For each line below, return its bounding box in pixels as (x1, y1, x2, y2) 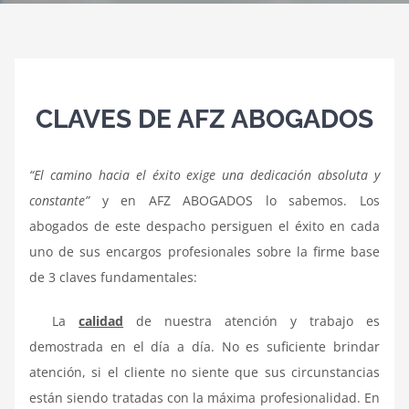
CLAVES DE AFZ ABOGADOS (36, 104, 373, 134)
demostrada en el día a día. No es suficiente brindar (29, 337, 380, 355)
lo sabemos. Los (253, 191, 380, 209)
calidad (79, 311, 124, 330)
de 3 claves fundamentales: (29, 267, 198, 286)
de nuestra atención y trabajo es (123, 311, 380, 330)
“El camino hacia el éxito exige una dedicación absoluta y (29, 165, 380, 184)
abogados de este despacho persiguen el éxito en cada (29, 216, 380, 235)
